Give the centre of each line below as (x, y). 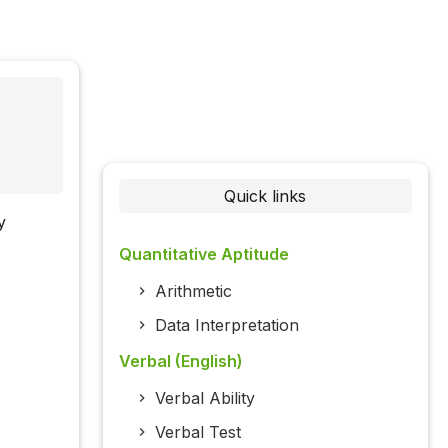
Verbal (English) (180, 361)
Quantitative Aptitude (203, 254)
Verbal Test (197, 432)
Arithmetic (193, 291)
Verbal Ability (204, 398)
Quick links (265, 196)
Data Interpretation (226, 325)
